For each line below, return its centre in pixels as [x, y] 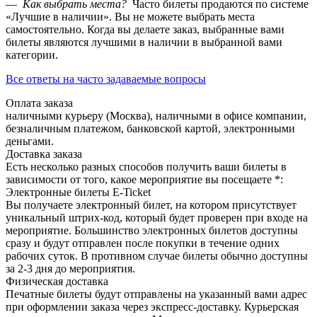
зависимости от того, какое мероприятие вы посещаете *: [144, 180]
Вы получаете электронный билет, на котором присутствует [151, 205]
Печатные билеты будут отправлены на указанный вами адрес [156, 294]
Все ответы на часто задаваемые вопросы [106, 79]
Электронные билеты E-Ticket [78, 192]
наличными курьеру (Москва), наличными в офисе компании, [156, 116]
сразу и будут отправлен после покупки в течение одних [143, 243]
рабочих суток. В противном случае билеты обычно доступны [157, 256]
